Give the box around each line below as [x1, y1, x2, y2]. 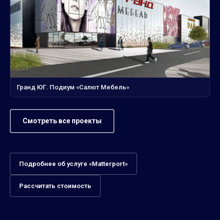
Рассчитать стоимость [19, 182, 91, 190]
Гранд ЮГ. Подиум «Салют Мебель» [17, 83, 129, 91]
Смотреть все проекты [23, 116, 102, 125]
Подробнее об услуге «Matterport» [19, 160, 128, 167]
